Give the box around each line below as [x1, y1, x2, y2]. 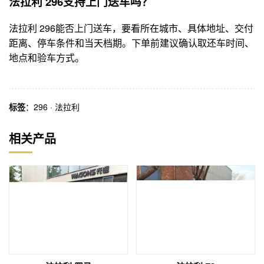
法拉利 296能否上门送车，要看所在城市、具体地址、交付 [9, 21, 253, 35]
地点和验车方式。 [9, 51, 84, 65]
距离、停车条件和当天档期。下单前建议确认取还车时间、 [9, 36, 254, 50]
